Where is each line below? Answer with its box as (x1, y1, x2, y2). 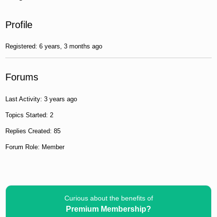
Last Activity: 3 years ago (5, 95, 77, 103)
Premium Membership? (66, 204, 151, 213)
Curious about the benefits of (64, 194, 153, 202)
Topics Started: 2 (5, 111, 54, 119)
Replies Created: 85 (5, 127, 61, 135)
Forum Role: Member (5, 143, 65, 151)
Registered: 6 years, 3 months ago (5, 43, 103, 50)
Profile (5, 19, 33, 30)
